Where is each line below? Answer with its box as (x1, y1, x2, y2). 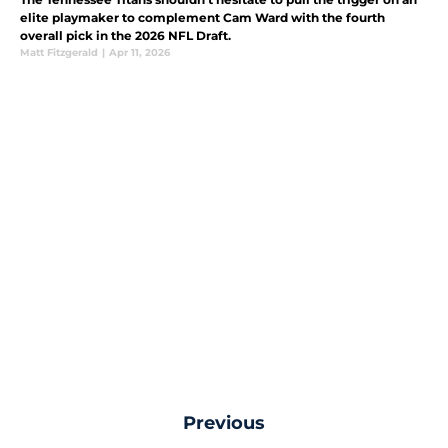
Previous (183, 411, 265, 434)
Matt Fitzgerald (20, 45, 98, 59)
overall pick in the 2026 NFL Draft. (20, 27, 231, 43)
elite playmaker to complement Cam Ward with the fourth (20, 9, 385, 25)
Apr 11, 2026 (109, 45, 170, 59)
